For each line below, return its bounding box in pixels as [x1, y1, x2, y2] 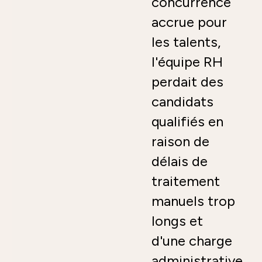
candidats [151, 92, 213, 110]
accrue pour [151, 13, 227, 30]
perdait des [151, 73, 223, 90]
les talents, [151, 33, 220, 50]
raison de [151, 132, 209, 150]
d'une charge [151, 232, 232, 249]
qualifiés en [151, 112, 223, 130]
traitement [151, 172, 220, 189]
